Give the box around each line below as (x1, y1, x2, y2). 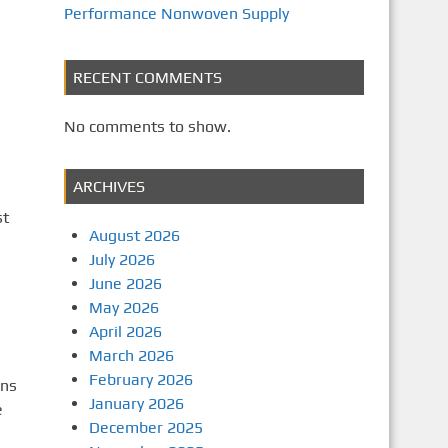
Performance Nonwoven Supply (63, 4, 289, 23)
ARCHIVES (72, 177, 145, 196)
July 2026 (88, 250, 155, 269)
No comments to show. (63, 117, 231, 136)
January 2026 (88, 394, 184, 413)
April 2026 (88, 322, 162, 341)
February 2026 (88, 370, 193, 389)
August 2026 (88, 226, 180, 245)
